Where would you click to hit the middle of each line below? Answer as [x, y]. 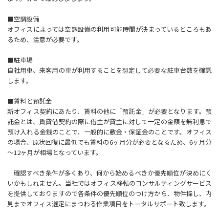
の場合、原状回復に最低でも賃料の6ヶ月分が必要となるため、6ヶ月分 [109, 142]
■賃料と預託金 [30, 101]
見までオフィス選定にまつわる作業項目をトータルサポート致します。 [109, 204]
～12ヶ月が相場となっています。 [55, 153]
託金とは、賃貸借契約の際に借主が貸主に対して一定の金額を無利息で [109, 122]
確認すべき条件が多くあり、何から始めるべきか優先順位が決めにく [109, 173]
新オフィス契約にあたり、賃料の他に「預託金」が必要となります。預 [109, 111]
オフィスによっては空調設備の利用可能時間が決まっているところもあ [109, 29]
